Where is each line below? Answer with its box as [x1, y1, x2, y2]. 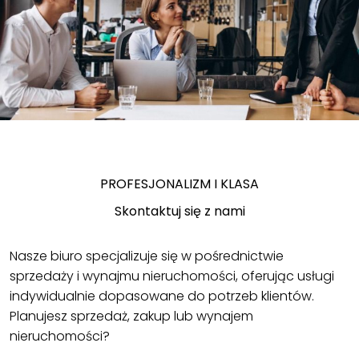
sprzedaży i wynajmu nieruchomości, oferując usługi [10, 266, 334, 285]
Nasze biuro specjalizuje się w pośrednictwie [10, 246, 284, 265]
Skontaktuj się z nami [114, 201, 245, 220]
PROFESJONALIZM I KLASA [100, 174, 259, 193]
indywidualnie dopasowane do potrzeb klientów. [10, 286, 314, 305]
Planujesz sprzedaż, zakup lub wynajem [10, 306, 253, 325]
